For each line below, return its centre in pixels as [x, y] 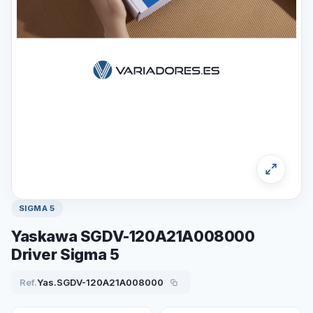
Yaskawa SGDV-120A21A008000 [133, 236]
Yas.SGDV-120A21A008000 [100, 282]
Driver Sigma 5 [65, 254]
